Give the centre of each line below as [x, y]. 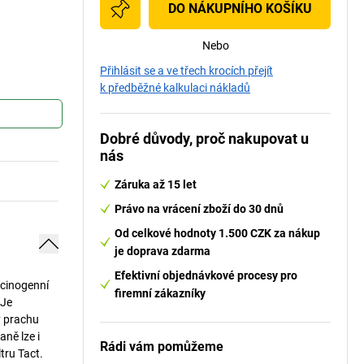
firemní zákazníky [160, 293]
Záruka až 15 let [156, 184]
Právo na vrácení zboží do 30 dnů [199, 209]
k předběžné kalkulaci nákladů [175, 88]
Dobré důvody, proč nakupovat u [204, 139]
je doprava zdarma [162, 251]
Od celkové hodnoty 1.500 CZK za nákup [217, 233]
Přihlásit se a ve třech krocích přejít [186, 71]
